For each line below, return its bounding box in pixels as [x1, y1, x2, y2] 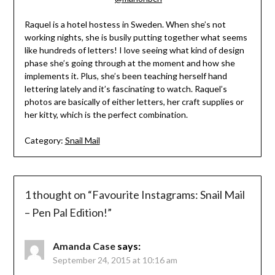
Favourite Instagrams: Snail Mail [91, 188, 245, 202]
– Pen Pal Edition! [24, 206, 107, 220]
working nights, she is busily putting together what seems [24, 31, 247, 42]
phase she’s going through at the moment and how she [24, 57, 235, 68]
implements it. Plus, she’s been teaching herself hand [24, 70, 227, 81]
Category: [24, 134, 63, 145]
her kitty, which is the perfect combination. [24, 109, 188, 120]
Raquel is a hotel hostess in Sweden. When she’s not [24, 18, 226, 29]
